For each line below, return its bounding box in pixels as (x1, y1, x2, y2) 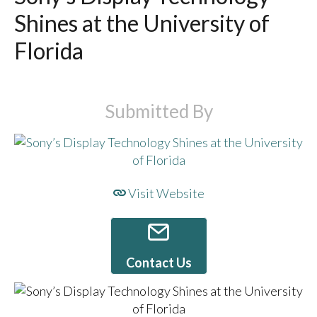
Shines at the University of (13, 9, 270, 38)
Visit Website (125, 185, 204, 201)
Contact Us (125, 255, 192, 271)
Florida (13, 37, 83, 65)
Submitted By (104, 100, 213, 123)
